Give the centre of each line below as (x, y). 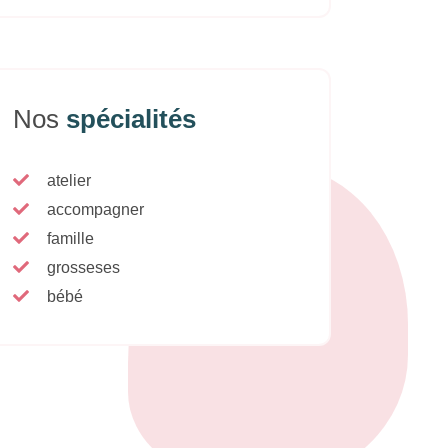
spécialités (131, 119)
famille (70, 239)
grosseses (83, 268)
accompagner (95, 210)
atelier (69, 181)
